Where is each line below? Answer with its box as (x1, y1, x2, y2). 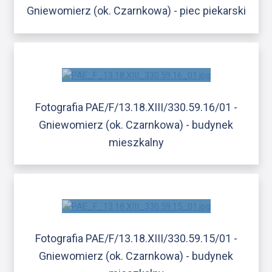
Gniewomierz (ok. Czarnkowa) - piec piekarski (26, 4, 246, 18)
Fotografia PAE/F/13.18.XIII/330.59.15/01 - (35, 232, 237, 245)
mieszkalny (108, 135, 164, 149)
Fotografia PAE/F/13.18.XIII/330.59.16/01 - (35, 100, 237, 114)
